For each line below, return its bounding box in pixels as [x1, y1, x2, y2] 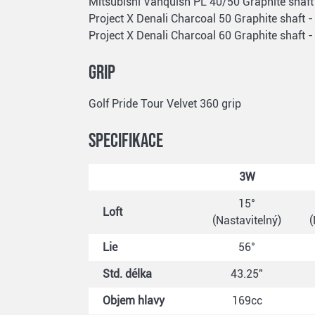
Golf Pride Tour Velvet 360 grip [89, 97, 241, 111]
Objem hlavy [103, 294, 165, 308]
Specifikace [89, 129, 163, 153]
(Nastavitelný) [212, 214, 281, 228]
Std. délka [103, 267, 152, 281]
